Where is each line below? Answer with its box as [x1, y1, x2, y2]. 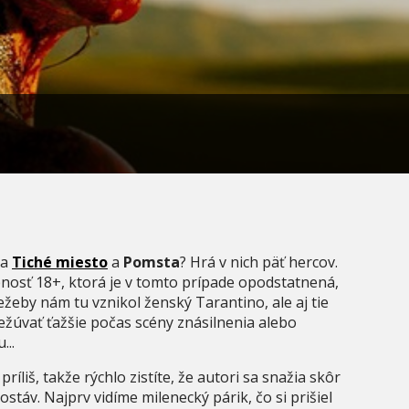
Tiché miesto [12, 252, 108, 272]
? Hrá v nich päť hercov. [180, 252, 338, 272]
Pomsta [123, 252, 180, 272]
